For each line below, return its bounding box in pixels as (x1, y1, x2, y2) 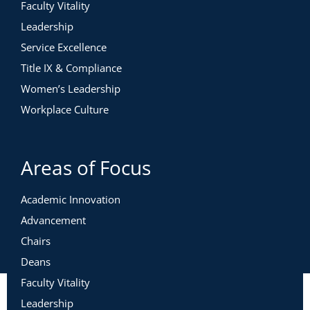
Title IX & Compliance (21, 60, 122, 75)
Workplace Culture (21, 102, 109, 116)
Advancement (21, 212, 86, 227)
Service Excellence (21, 39, 107, 54)
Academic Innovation (21, 192, 120, 206)
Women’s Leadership (21, 81, 120, 95)
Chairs (21, 233, 51, 248)
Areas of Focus (21, 154, 151, 181)
